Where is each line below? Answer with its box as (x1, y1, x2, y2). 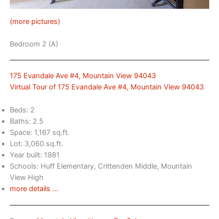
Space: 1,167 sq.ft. (10, 128, 69, 137)
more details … (10, 184, 58, 193)
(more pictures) (10, 17, 60, 26)
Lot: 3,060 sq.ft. (10, 139, 63, 148)
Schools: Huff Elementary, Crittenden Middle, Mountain (10, 161, 192, 171)
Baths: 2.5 (10, 116, 44, 126)
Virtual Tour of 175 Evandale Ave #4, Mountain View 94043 (10, 83, 204, 92)
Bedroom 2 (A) (10, 40, 58, 49)
